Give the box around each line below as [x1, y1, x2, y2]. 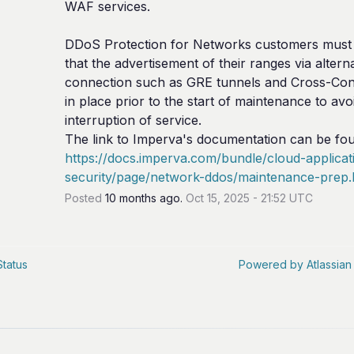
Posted [64, 190, 105, 205]
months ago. [115, 190, 186, 205]
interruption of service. [64, 111, 201, 128]
